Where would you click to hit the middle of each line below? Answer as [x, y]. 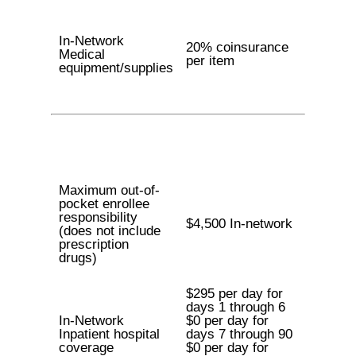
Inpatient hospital [109, 334]
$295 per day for [234, 294]
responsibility [98, 217]
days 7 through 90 [239, 334]
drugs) [77, 258]
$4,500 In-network [239, 224]
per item [210, 61]
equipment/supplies [116, 68]
